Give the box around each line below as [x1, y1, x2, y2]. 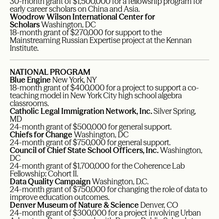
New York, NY [51, 75, 97, 85]
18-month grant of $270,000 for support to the [10, 27, 162, 38]
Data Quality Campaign [10, 176, 90, 187]
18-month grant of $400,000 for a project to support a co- [10, 83, 199, 93]
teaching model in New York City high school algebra [10, 90, 182, 101]
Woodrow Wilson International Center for [10, 12, 155, 22]
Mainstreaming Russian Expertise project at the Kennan [10, 35, 192, 45]
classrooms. [10, 98, 49, 109]
